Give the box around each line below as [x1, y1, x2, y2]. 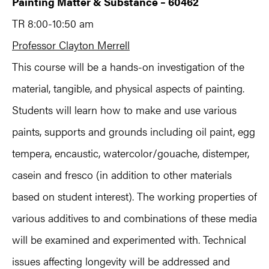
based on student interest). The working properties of [12, 188, 257, 204]
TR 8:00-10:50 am [12, 15, 94, 31]
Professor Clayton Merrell [12, 37, 130, 52]
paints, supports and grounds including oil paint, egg [12, 123, 255, 139]
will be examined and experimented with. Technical [12, 231, 246, 247]
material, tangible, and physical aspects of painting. [12, 80, 244, 95]
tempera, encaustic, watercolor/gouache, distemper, [12, 145, 249, 160]
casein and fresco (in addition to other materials [12, 166, 232, 182]
